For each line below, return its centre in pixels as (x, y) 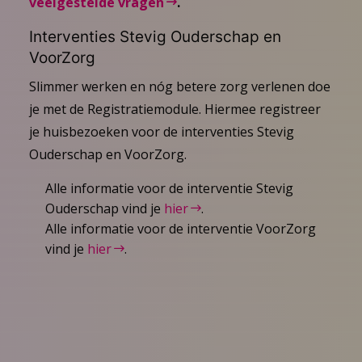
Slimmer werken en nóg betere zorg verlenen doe (179, 86)
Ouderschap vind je (104, 208)
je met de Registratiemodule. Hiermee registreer (175, 109)
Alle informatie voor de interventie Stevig (169, 188)
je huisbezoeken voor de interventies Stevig (161, 131)
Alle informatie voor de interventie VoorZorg (180, 228)
